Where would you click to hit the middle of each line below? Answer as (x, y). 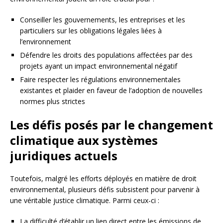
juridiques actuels (64, 156)
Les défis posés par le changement (111, 125)
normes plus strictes (53, 102)
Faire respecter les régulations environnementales (100, 80)
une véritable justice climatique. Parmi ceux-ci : (85, 201)
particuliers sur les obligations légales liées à (91, 31)
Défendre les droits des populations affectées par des (106, 55)
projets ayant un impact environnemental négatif (99, 66)
